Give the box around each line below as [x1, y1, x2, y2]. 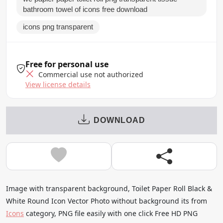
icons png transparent [23, 22, 93, 31]
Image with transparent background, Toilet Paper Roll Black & [6, 183, 212, 193]
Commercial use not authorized [36, 69, 143, 79]
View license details [25, 79, 91, 89]
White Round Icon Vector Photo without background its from [6, 196, 207, 206]
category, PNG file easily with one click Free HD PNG [24, 208, 198, 218]
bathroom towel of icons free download [23, 5, 147, 13]
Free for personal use [25, 58, 109, 70]
